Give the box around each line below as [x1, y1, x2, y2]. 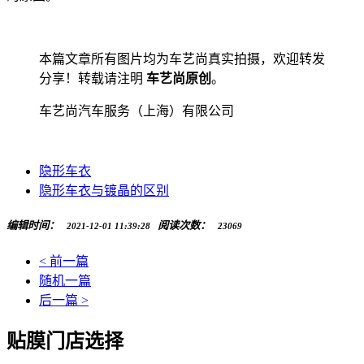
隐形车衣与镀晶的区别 [39, 184, 169, 198]
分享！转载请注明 [39, 71, 146, 86]
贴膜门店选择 [6, 331, 123, 353]
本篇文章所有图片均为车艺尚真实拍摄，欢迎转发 [39, 52, 325, 67]
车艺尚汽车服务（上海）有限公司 [39, 104, 234, 119]
